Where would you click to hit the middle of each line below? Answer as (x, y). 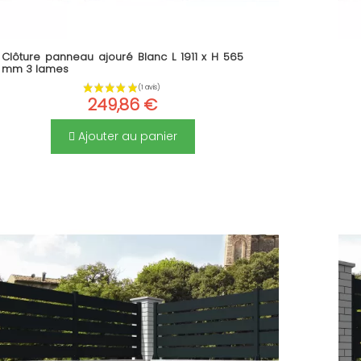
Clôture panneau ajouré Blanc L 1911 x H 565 (123, 57)
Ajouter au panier (126, 136)
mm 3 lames (35, 69)
